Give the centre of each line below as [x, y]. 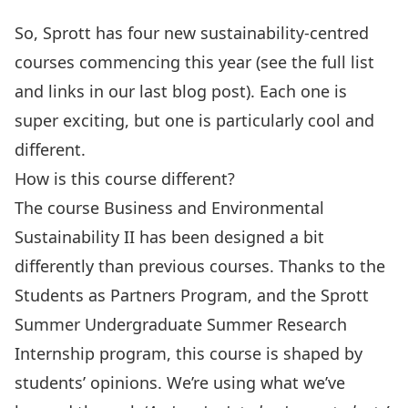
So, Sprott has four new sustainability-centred [192, 33]
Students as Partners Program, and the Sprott [192, 295]
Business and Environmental [214, 208]
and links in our [77, 91]
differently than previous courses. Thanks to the [200, 266]
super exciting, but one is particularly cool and [194, 120]
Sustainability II [75, 237]
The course [59, 208]
